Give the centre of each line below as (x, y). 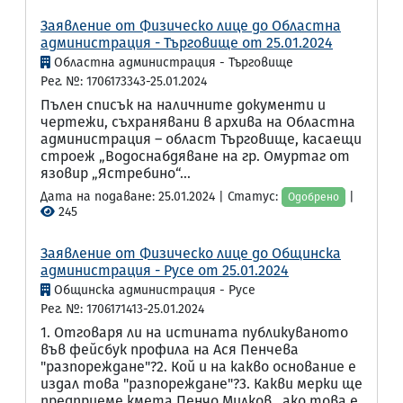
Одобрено (313, 197)
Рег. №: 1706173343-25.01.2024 (124, 81)
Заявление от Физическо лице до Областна (191, 26)
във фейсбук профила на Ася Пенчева (170, 349)
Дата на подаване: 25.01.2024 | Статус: (161, 197)
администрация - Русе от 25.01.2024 (165, 270)
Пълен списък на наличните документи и (183, 105)
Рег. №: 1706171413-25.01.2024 (122, 309)
